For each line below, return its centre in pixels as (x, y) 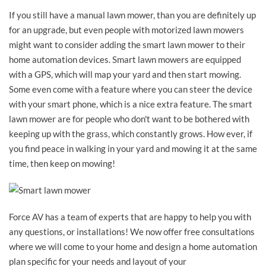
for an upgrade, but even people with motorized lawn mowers (126, 29)
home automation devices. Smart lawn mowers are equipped (125, 59)
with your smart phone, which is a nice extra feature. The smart (131, 104)
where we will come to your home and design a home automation (133, 246)
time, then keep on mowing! (62, 163)
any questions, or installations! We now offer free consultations (132, 231)
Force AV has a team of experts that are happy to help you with (130, 216)
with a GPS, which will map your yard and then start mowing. (125, 74)
